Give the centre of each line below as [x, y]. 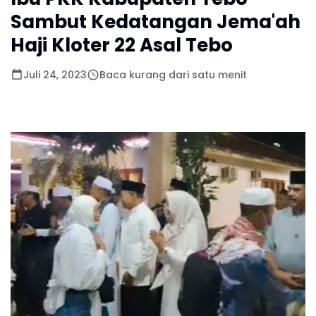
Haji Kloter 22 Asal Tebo [122, 45]
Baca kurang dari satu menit [173, 74]
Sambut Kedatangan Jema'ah [156, 22]
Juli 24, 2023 [55, 74]
